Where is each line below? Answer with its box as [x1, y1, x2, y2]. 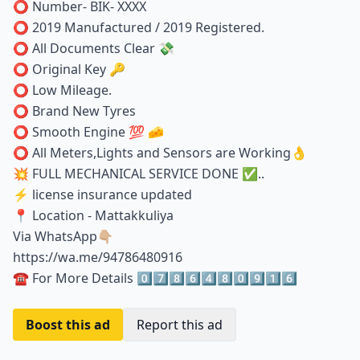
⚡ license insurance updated [13, 185, 192, 203]
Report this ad [137, 315, 223, 333]
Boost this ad [26, 315, 110, 333]
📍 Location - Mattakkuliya [13, 206, 174, 224]
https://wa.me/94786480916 [13, 247, 182, 266]
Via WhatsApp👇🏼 [13, 227, 113, 245]
